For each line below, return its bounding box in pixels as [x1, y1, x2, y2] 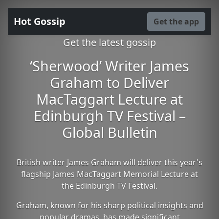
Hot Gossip [14, 15, 66, 28]
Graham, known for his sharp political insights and [16, 200, 203, 211]
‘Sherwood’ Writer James [30, 56, 189, 75]
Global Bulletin [62, 123, 157, 142]
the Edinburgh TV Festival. [62, 180, 157, 191]
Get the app [153, 16, 199, 27]
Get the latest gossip [63, 36, 156, 49]
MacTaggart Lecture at [36, 89, 183, 109]
